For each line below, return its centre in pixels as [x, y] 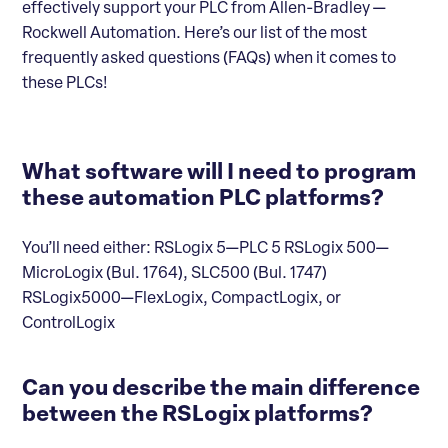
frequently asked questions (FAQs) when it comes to [209, 58]
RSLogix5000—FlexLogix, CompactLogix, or [181, 298]
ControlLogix [68, 323]
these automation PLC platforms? [203, 199]
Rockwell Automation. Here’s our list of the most [194, 33]
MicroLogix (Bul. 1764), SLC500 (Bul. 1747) [174, 273]
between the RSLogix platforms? [197, 415]
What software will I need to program [219, 173]
